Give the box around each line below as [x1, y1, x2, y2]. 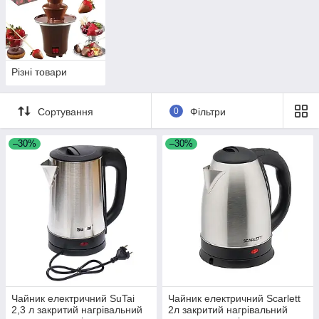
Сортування [38, 105, 93, 117]
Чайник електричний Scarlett [168, 293, 300, 305]
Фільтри [189, 105, 226, 117]
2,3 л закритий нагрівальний [11, 304, 142, 316]
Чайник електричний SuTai [11, 293, 135, 305]
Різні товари [11, 66, 67, 78]
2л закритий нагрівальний [168, 304, 288, 316]
